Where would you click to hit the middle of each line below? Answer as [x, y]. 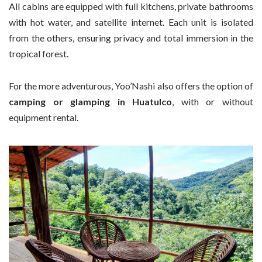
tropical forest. [39, 54]
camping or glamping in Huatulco [91, 101]
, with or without [213, 101]
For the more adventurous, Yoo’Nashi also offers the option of [131, 85]
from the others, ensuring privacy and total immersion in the [131, 38]
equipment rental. [44, 117]
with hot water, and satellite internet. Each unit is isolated [131, 22]
